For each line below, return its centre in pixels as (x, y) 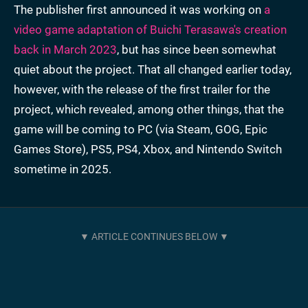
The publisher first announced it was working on (139, 10)
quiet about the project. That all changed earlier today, (153, 70)
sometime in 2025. (63, 169)
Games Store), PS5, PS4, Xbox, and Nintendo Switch (148, 150)
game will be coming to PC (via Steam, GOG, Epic (141, 130)
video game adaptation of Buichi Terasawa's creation (150, 30)
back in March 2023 (65, 50)
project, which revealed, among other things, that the (149, 110)
